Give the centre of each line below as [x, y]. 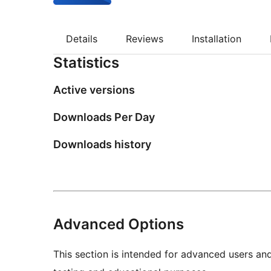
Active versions [94, 90]
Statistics [86, 63]
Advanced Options [119, 224]
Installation [217, 39]
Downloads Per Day [104, 117]
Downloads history [102, 145]
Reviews [145, 39]
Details [82, 39]
